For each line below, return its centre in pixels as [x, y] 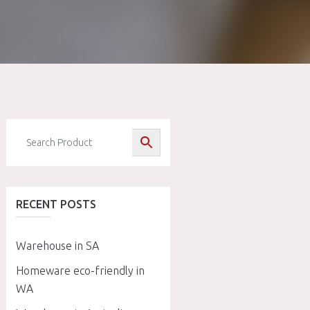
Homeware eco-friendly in [80, 271]
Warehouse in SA [57, 246]
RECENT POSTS [56, 204]
